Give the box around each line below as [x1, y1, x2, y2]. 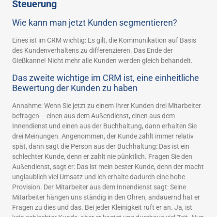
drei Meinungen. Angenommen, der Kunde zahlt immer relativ [12, 132, 194, 140]
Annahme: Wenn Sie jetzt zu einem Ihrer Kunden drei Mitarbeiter [12, 101, 201, 109]
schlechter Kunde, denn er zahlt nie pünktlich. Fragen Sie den [12, 152, 192, 160]
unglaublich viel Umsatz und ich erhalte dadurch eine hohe [12, 172, 185, 181]
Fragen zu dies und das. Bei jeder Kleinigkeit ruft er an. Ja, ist [12, 203, 192, 211]
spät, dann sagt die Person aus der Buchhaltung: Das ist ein [12, 142, 189, 150]
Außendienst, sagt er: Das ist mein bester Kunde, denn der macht [12, 162, 204, 170]
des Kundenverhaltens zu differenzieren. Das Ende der [12, 46, 173, 54]
